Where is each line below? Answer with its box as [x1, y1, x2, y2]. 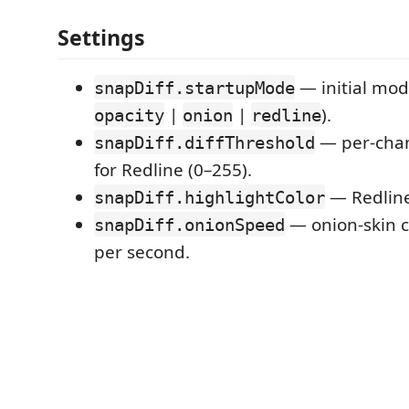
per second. [94, 239, 190, 264]
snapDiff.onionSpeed [94, 214, 285, 235]
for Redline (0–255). [94, 157, 252, 182]
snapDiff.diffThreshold [94, 131, 315, 152]
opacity [94, 104, 164, 125]
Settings [58, 22, 145, 52]
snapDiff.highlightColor [94, 186, 325, 207]
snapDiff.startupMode [94, 77, 295, 98]
